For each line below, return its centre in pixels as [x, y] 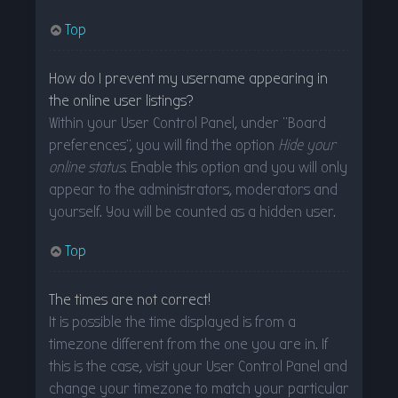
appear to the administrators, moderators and [193, 189]
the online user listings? [121, 100]
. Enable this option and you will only [236, 167]
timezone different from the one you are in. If [188, 344]
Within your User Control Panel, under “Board [187, 123]
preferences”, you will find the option [163, 145]
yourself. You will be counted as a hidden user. [192, 211]
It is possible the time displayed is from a [172, 322]
